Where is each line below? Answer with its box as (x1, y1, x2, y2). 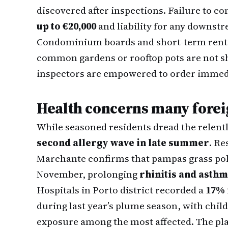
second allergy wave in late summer (37, 136, 209, 149)
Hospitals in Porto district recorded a (37, 183, 206, 196)
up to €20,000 (37, 19, 96, 33)
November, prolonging (37, 167, 139, 181)
